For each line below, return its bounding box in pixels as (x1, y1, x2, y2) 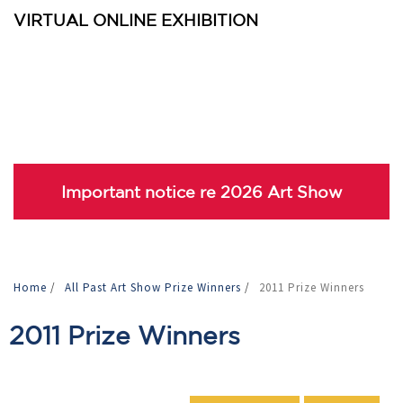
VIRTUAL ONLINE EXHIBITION (13, 11, 258, 29)
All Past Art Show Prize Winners (65, 280, 245, 295)
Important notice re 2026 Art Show (60, 183, 343, 201)
